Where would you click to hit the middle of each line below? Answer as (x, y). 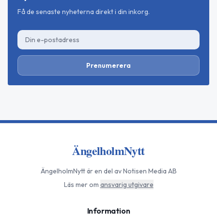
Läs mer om (81, 185)
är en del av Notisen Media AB (131, 171)
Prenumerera (108, 66)
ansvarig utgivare (127, 185)
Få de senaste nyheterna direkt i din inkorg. (84, 12)
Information (108, 211)
